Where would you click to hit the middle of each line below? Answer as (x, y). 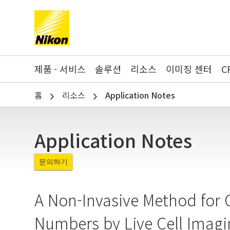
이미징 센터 (189, 69)
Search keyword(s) (179, 68)
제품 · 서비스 (60, 69)
